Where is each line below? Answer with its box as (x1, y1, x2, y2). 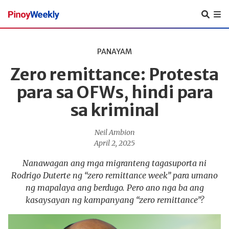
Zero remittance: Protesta (10, 64, 219, 85)
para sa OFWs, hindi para (16, 82, 213, 103)
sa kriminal (70, 100, 159, 121)
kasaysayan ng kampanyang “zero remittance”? (25, 195, 204, 205)
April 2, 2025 (94, 139, 135, 148)
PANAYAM (97, 47, 132, 56)
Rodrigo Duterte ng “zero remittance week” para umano (11, 170, 218, 180)
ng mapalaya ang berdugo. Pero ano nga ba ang (25, 182, 204, 193)
